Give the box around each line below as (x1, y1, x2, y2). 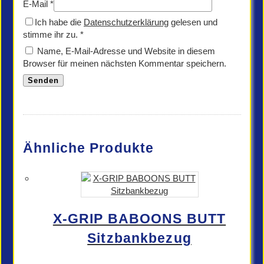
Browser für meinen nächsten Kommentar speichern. (23, 58, 226, 68)
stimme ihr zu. (23, 29, 78, 39)
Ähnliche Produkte (23, 141, 154, 156)
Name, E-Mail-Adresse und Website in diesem (37, 46, 215, 56)
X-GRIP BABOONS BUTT (52, 212, 226, 226)
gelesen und (169, 17, 217, 27)
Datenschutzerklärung (84, 17, 169, 27)
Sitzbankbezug (87, 231, 192, 246)
